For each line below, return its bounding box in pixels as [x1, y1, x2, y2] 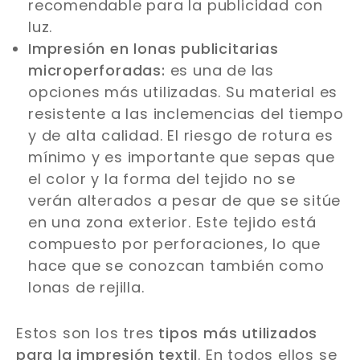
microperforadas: [28, 60, 166, 81]
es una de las [165, 60, 275, 81]
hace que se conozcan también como [28, 256, 325, 276]
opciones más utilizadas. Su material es [28, 82, 338, 103]
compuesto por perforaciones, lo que [28, 234, 321, 255]
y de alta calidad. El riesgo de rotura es [28, 125, 333, 146]
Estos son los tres [16, 323, 159, 344]
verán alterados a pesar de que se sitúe [28, 190, 342, 211]
